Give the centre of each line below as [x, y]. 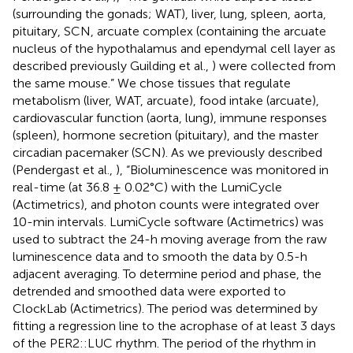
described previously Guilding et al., [112, 65]
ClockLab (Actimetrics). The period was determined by [165, 308]
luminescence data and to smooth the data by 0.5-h [160, 256]
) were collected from [274, 65]
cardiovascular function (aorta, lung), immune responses [170, 117]
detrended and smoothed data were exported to [149, 291]
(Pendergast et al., [64, 169]
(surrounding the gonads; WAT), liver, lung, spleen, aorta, [169, 13]
